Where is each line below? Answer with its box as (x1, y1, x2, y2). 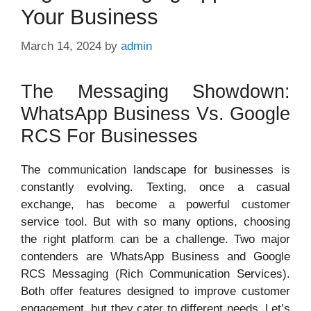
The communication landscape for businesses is (21, 162, 290, 176)
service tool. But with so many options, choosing (21, 215, 290, 228)
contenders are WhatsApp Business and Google (21, 249, 290, 263)
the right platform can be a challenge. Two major (21, 232, 290, 246)
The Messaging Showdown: (21, 81, 290, 102)
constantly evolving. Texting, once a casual (21, 180, 290, 194)
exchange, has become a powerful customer (21, 197, 290, 211)
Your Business (21, 5, 158, 29)
